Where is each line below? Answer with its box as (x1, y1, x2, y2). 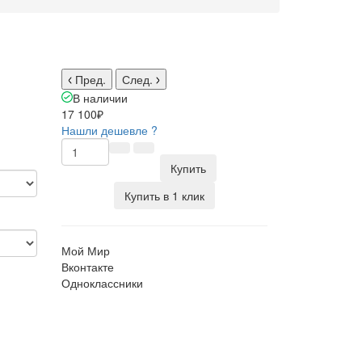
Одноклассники (61, 275, 143, 291)
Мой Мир (61, 242, 110, 259)
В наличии (73, 90, 128, 106)
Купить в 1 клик (124, 187, 204, 204)
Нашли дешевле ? (61, 122, 158, 138)
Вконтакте (61, 259, 114, 275)
